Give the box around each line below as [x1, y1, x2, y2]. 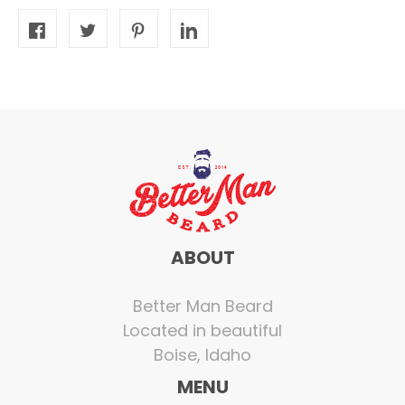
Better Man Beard [132, 294, 273, 317]
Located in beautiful [123, 318, 282, 342]
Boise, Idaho [154, 343, 251, 366]
